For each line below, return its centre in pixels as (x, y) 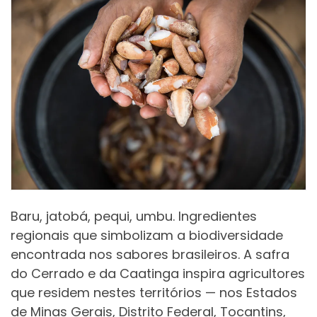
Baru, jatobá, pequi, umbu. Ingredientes (134, 216)
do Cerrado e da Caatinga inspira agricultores (158, 273)
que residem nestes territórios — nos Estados (154, 292)
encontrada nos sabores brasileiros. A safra (150, 254)
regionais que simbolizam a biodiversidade (147, 235)
